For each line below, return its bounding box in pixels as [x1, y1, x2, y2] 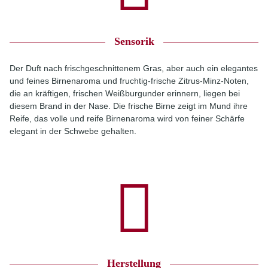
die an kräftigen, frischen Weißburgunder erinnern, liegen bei [10, 89, 240, 98]
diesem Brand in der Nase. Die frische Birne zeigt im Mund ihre [10, 101, 248, 111]
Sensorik [114, 35, 154, 47]
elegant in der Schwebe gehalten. [10, 126, 136, 136]
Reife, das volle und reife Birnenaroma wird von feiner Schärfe [10, 114, 245, 123]
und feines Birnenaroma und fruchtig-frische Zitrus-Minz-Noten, [10, 76, 249, 86]
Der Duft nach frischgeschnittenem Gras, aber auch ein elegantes [10, 63, 258, 73]
